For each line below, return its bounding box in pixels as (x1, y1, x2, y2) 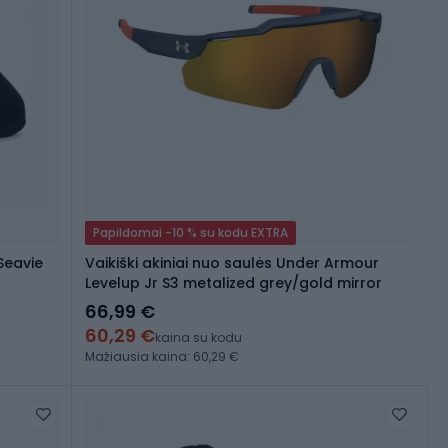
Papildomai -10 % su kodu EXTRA (93, 224, 288, 242)
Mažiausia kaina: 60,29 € (85, 348, 239, 366)
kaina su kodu (155, 329, 242, 347)
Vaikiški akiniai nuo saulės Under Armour (85, 253, 379, 274)
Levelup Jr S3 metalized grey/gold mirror (85, 273, 382, 294)
